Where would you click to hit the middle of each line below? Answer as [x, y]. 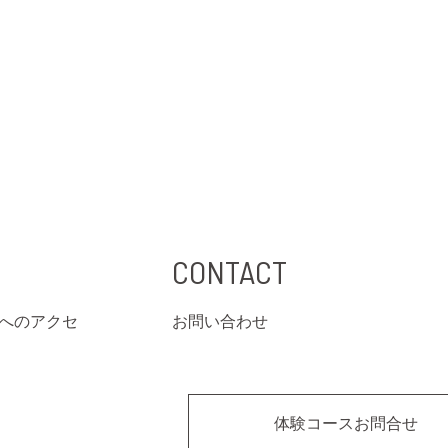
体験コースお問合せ [346, 422]
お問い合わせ [220, 321]
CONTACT [230, 271]
